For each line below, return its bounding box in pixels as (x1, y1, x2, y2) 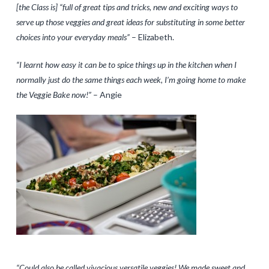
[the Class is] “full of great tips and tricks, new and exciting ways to (16, 1, 238, 12)
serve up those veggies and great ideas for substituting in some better (16, 16, 245, 27)
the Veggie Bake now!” (16, 89, 91, 100)
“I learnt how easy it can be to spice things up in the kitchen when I (16, 59, 237, 70)
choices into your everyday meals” (16, 31, 130, 42)
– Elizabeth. (129, 31, 174, 42)
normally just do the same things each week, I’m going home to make (16, 74, 246, 85)
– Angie (91, 89, 122, 100)
